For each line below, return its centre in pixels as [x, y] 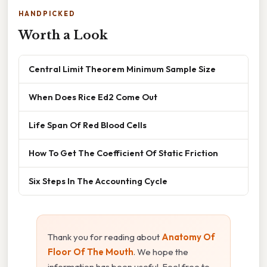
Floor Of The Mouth [91, 252]
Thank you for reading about [105, 237]
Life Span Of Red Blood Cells [88, 125]
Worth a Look [63, 35]
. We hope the [161, 252]
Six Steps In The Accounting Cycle [98, 181]
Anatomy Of [188, 237]
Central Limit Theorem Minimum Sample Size [122, 69]
